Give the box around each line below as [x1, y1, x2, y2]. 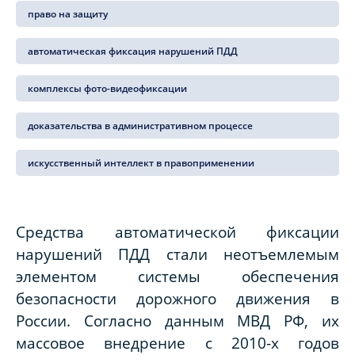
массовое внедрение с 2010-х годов [16, 333, 339, 353]
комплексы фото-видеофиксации [28, 82, 187, 96]
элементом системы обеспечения [16, 266, 339, 287]
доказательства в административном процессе [28, 119, 253, 133]
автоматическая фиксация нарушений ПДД [28, 44, 238, 59]
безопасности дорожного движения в [16, 288, 339, 309]
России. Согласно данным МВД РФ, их [16, 311, 339, 331]
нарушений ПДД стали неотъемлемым [16, 244, 339, 265]
